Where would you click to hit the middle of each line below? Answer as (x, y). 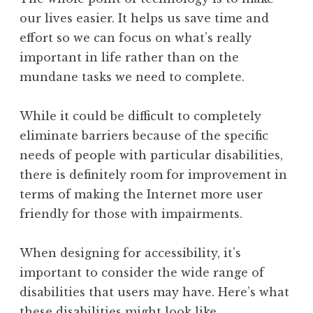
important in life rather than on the (129, 57)
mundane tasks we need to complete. (132, 77)
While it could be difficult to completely (140, 116)
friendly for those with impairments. (131, 213)
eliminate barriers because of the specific (144, 135)
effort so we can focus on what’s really (136, 37)
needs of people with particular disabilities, (151, 155)
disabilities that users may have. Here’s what (154, 292)
